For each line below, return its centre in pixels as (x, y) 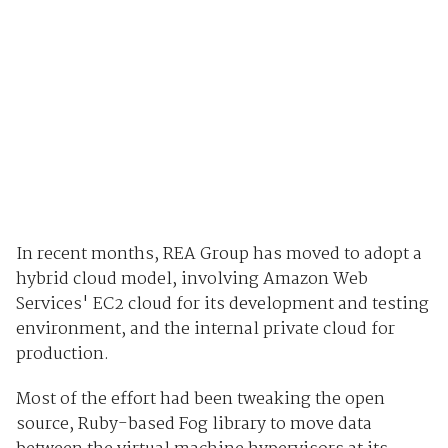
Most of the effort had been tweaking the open (200, 399)
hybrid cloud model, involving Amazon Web (191, 279)
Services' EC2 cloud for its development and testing (222, 304)
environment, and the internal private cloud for (205, 329)
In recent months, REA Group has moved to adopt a (218, 254)
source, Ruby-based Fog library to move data (193, 424)
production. (62, 354)
